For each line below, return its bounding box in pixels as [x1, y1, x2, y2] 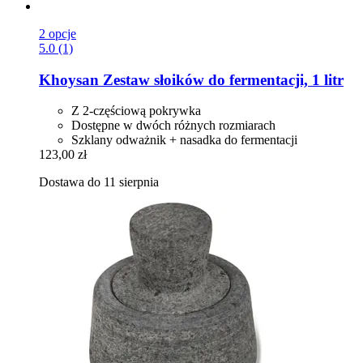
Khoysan [39, 70, 99, 88]
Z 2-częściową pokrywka [71, 104, 201, 118]
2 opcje [39, 27, 76, 41]
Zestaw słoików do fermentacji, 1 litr [99, 70, 344, 88]
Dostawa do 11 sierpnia [39, 175, 159, 190]
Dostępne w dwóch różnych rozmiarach [71, 118, 275, 133]
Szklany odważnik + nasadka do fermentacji [71, 133, 297, 147]
